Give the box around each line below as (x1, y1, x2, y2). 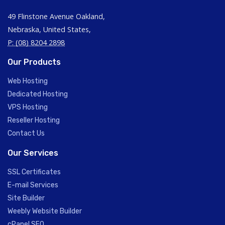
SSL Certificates (8, 168, 61, 176)
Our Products (8, 57, 61, 67)
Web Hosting (8, 77, 48, 85)
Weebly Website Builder (8, 207, 82, 215)
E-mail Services (8, 181, 58, 189)
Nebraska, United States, (8, 25, 91, 34)
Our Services (8, 148, 58, 158)
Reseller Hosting (8, 116, 60, 125)
